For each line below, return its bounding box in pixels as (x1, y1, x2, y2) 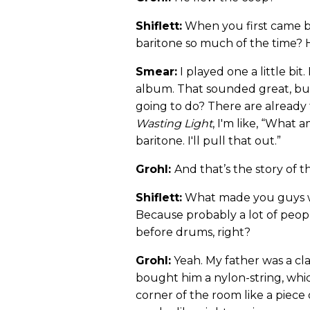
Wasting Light (136, 117, 212, 131)
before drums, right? (136, 226, 250, 239)
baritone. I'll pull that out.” (136, 134, 281, 148)
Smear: (136, 65, 177, 79)
